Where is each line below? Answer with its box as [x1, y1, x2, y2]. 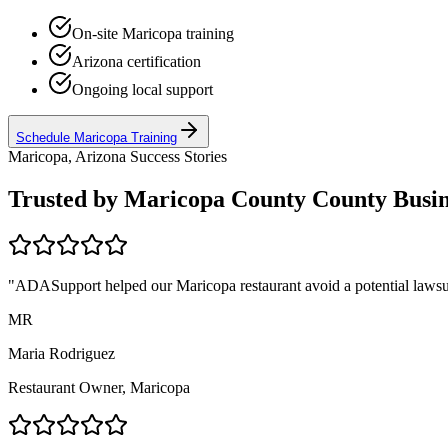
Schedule [16, 129, 74, 145]
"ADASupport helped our [8, 276, 176, 294]
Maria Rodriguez [8, 344, 115, 362]
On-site [72, 24, 122, 42]
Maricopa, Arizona [8, 147, 126, 165]
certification [123, 52, 201, 70]
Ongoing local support [72, 80, 213, 98]
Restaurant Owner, [8, 378, 130, 396]
